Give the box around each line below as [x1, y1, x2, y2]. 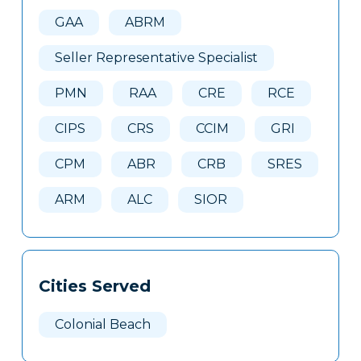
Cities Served [38, 276, 151, 297]
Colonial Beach [54, 317, 151, 333]
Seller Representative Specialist [54, 50, 258, 66]
